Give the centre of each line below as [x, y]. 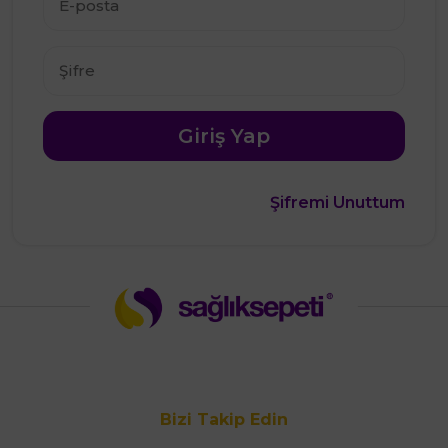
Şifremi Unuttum [337, 202]
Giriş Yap [224, 135]
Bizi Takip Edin [224, 420]
